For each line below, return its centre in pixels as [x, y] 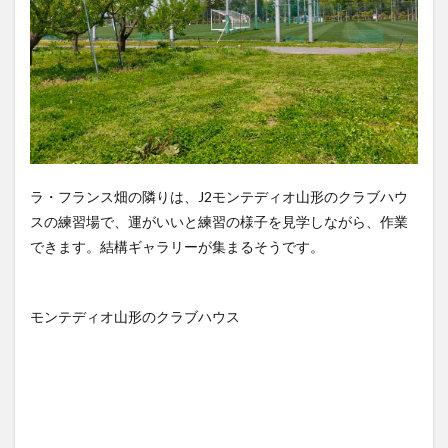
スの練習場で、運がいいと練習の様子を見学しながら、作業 [219, 221]
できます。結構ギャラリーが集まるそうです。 [177, 246]
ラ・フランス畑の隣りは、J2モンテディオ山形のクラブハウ [219, 196]
